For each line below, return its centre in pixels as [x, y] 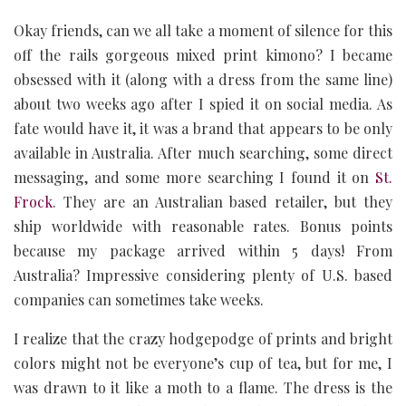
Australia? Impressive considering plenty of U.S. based [203, 275]
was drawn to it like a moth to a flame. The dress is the [203, 387]
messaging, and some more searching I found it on [194, 177]
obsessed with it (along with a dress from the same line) [203, 79]
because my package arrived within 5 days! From [203, 250]
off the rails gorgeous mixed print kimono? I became [203, 54]
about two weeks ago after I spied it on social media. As [203, 103]
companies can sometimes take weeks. [139, 299]
